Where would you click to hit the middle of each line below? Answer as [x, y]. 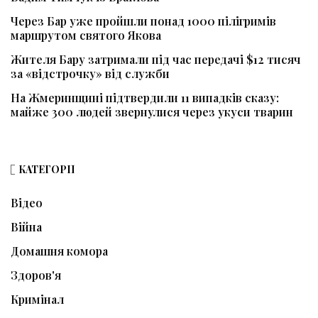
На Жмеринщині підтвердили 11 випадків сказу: [145, 97]
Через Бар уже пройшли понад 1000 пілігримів [143, 21]
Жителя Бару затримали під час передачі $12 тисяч [156, 59]
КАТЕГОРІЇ [46, 169]
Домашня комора [59, 251]
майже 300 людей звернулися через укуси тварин [152, 111]
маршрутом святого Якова [86, 35]
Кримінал [37, 299]
